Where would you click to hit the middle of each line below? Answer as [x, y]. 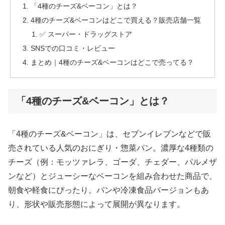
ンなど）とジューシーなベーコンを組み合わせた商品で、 [113, 176]
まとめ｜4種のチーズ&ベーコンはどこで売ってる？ [113, 62]
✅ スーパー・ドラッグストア [86, 34]
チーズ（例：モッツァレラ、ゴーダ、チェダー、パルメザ [113, 162]
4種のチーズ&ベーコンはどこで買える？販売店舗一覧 [116, 20]
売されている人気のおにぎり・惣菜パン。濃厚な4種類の [111, 148]
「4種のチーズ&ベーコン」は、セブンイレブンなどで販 [109, 134]
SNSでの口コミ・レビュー [73, 48]
